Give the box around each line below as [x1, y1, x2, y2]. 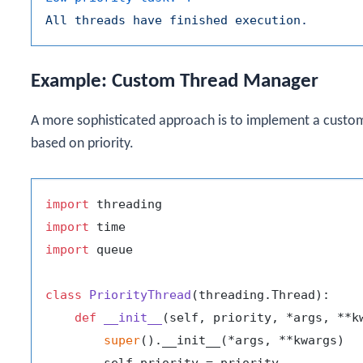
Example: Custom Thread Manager [31, 70, 318, 92]
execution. [235, 12, 308, 28]
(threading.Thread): [191, 288, 330, 303]
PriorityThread [89, 288, 191, 303]
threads [75, 12, 126, 28]
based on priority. [31, 135, 134, 152]
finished [169, 12, 228, 28]
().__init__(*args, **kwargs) [140, 333, 344, 348]
